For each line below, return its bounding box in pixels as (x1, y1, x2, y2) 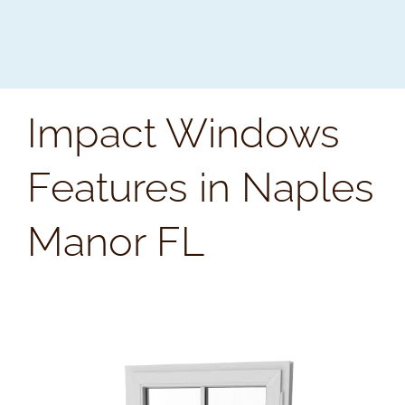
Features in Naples (27, 164, 374, 212)
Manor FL (27, 218, 204, 267)
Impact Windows (27, 109, 340, 158)
